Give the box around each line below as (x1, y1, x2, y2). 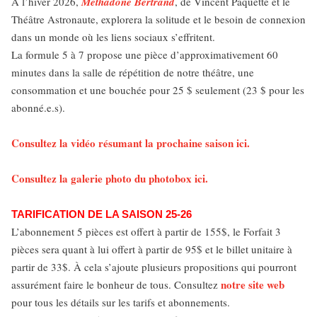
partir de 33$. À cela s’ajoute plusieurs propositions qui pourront (11, 260, 296, 274)
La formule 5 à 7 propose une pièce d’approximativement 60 (11, 47, 278, 62)
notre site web (221, 277, 284, 292)
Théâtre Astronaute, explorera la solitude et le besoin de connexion (11, 12, 306, 26)
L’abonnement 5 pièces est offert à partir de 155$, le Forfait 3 (11, 224, 281, 238)
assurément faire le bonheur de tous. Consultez (11, 277, 221, 292)
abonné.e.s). (11, 100, 65, 115)
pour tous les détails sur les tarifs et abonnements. (11, 295, 230, 309)
